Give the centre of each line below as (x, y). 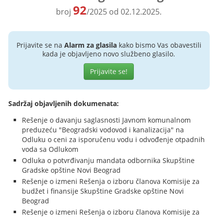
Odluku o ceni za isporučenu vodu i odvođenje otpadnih (114, 139)
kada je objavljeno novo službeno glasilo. (109, 54)
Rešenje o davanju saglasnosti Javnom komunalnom (107, 120)
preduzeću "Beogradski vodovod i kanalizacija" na (103, 130)
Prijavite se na (40, 45)
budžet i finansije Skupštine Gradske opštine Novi (103, 191)
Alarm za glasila (90, 45)
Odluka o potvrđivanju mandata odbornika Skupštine (109, 160)
